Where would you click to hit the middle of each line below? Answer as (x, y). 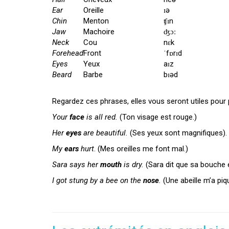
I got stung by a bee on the (98, 180)
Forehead (68, 53)
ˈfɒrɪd (173, 53)
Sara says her (76, 165)
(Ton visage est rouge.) (157, 117)
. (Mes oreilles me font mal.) (141, 149)
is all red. (102, 117)
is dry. (134, 165)
